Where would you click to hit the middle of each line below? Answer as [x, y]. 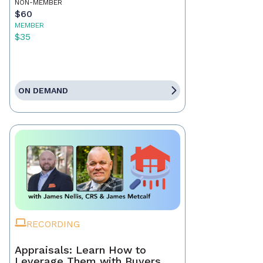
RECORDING [53, 224]
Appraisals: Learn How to [80, 250]
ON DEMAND [43, 91]
